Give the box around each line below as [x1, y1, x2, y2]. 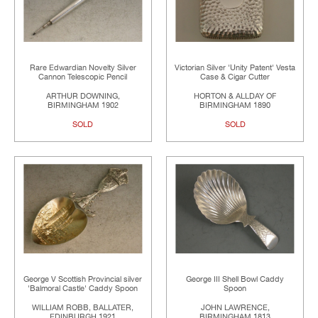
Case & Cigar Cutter [200, 72, 270, 82]
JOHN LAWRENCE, [200, 302, 270, 312]
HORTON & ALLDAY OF [194, 92, 277, 102]
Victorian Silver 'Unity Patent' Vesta [175, 63, 296, 73]
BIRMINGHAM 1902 [47, 101, 119, 111]
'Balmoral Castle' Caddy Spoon [28, 283, 138, 293]
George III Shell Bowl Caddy [186, 274, 285, 284]
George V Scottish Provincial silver [23, 274, 143, 284]
